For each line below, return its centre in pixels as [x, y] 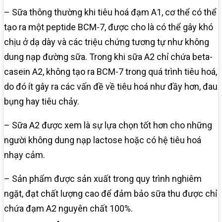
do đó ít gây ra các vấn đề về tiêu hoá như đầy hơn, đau [111, 87]
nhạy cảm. [25, 155]
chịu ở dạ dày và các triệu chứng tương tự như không [107, 42]
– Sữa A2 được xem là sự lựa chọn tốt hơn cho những [108, 125]
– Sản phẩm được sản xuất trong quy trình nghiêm [103, 179]
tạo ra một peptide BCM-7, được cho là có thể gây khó [109, 27]
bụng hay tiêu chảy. [42, 102]
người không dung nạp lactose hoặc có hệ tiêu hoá [103, 140]
